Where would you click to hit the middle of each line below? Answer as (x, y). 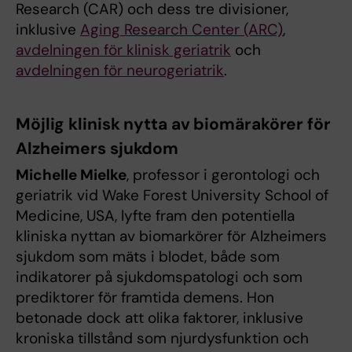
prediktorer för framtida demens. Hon (145, 297)
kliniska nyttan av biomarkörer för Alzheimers (171, 236)
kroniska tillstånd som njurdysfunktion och (162, 338)
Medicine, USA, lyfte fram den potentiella (155, 215)
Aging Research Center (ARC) (181, 29)
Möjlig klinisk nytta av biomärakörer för (173, 124)
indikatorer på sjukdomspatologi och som (159, 277)
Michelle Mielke (71, 174)
